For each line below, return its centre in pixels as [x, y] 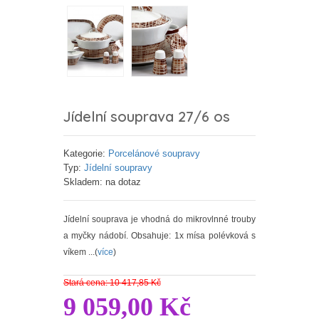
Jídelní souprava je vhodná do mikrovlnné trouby [159, 220]
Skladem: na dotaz [102, 182]
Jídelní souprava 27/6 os [147, 117]
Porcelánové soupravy [154, 154]
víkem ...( [80, 252]
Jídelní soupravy [118, 168]
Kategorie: [86, 154]
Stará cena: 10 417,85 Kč [112, 283]
